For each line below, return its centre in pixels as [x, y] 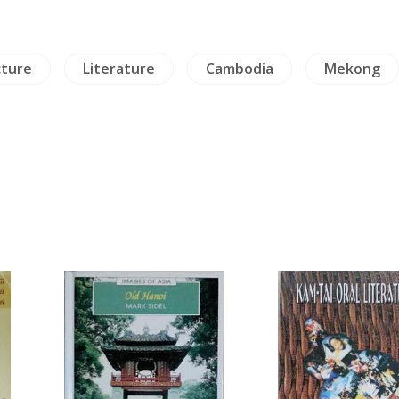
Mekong [352, 69]
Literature [118, 69]
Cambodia [239, 69]
